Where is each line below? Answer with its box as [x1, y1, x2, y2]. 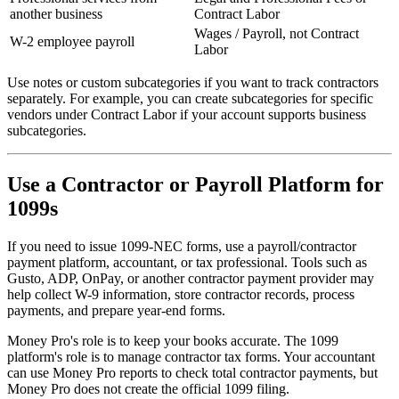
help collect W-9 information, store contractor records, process [7, 287, 354, 303]
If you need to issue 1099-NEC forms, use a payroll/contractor [7, 239, 356, 255]
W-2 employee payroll [10, 34, 134, 50]
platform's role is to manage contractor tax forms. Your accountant [7, 349, 375, 365]
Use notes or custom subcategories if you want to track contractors [7, 75, 379, 91]
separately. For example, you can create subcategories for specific [7, 91, 373, 107]
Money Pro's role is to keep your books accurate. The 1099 [7, 333, 338, 349]
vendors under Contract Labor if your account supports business [7, 107, 366, 123]
